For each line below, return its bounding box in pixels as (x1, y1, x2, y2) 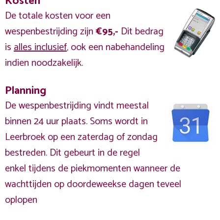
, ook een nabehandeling (67, 39, 165, 55)
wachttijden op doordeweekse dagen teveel (5, 176, 181, 192)
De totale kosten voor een (5, 8, 110, 24)
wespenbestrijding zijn (5, 24, 96, 40)
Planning (5, 82, 46, 100)
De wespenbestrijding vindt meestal (5, 98, 149, 114)
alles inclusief (14, 39, 67, 55)
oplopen (5, 192, 37, 208)
